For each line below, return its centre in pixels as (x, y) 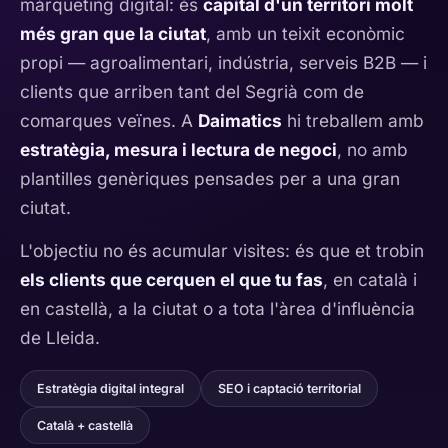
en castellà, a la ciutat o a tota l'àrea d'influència (217, 308)
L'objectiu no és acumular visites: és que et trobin (222, 250)
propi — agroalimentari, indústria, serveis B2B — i (223, 62)
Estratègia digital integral (110, 388)
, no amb (372, 149)
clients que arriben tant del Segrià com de (192, 91)
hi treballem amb (353, 120)
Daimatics (240, 120)
